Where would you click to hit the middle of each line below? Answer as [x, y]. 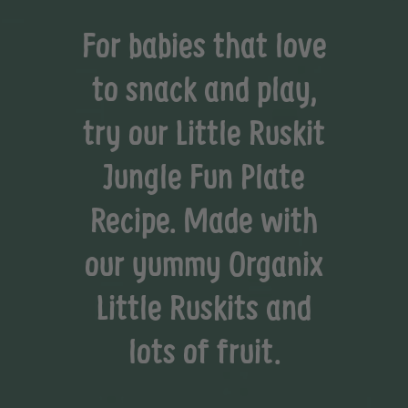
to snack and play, [204, 89]
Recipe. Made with [204, 220]
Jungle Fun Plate [204, 176]
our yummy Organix [204, 264]
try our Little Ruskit [204, 133]
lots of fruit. [204, 351]
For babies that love [204, 45]
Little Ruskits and [204, 307]
